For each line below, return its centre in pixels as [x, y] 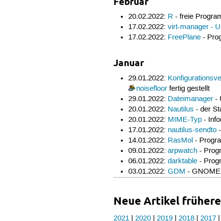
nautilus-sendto [192, 130]
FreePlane [184, 38]
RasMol [180, 140]
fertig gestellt [188, 89]
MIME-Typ [184, 120]
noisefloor [151, 89]
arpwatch [182, 151]
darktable [182, 161]
